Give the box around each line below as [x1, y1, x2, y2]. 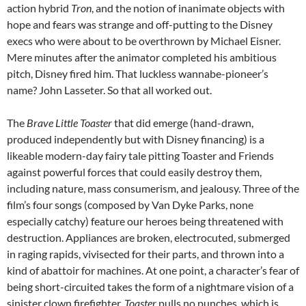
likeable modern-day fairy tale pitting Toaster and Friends [7, 148, 274, 162]
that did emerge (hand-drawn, [112, 115, 253, 129]
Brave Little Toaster [27, 115, 112, 129]
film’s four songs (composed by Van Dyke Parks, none [7, 197, 253, 211]
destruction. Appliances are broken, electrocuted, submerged [7, 230, 290, 244]
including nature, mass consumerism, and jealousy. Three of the [7, 181, 299, 195]
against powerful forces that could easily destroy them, [7, 165, 262, 178]
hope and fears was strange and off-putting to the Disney [7, 17, 273, 31]
